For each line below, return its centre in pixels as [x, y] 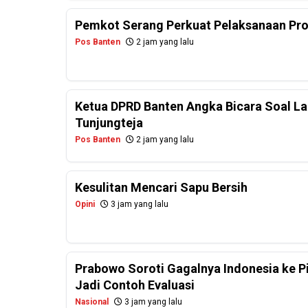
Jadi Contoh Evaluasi [135, 285]
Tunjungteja [109, 123]
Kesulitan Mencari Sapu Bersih [161, 188]
